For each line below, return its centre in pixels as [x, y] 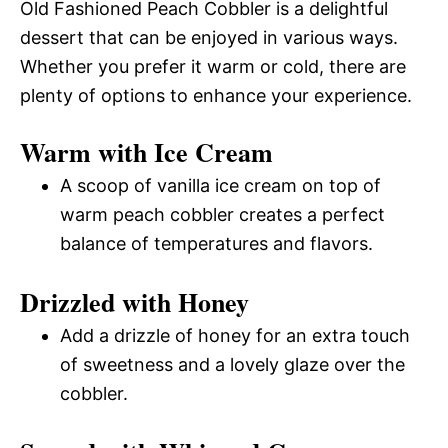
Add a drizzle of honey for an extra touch [235, 335]
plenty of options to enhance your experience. [216, 95]
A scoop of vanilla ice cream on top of [220, 185]
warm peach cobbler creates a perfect [222, 214]
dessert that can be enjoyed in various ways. [209, 37]
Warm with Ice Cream [146, 151]
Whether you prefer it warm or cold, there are [213, 66]
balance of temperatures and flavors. [216, 243]
